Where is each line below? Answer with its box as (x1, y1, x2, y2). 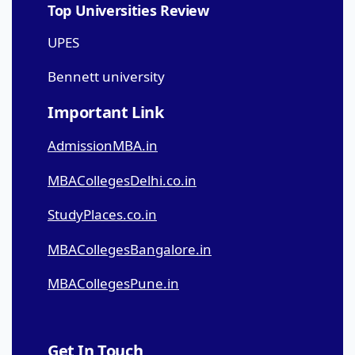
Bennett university (48, 67, 165, 86)
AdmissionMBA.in (48, 136, 158, 155)
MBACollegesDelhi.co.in (48, 170, 197, 189)
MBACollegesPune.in (48, 274, 179, 293)
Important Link (48, 101, 164, 124)
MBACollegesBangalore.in (48, 239, 212, 258)
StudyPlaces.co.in (48, 205, 157, 224)
